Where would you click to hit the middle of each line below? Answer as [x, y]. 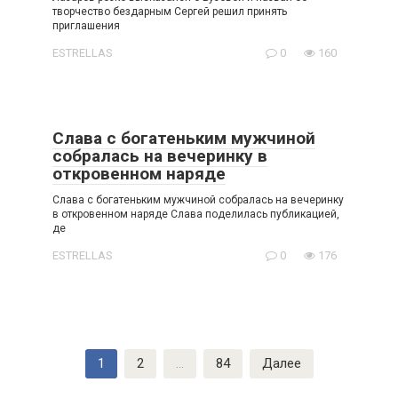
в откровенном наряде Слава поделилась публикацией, [196, 215]
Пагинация [50, 358]
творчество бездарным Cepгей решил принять [170, 12]
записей [42, 376]
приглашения [86, 26]
